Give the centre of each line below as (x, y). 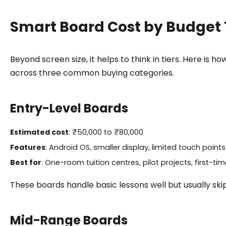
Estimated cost (39, 132)
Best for (25, 162)
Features (27, 147)
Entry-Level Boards (69, 108)
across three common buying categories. (92, 73)
